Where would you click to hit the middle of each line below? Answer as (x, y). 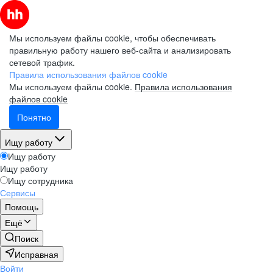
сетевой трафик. (42, 62)
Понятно (34, 117)
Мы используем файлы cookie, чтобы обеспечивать (112, 38)
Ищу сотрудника (41, 180)
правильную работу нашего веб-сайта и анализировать (120, 50)
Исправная (37, 254)
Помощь (22, 207)
